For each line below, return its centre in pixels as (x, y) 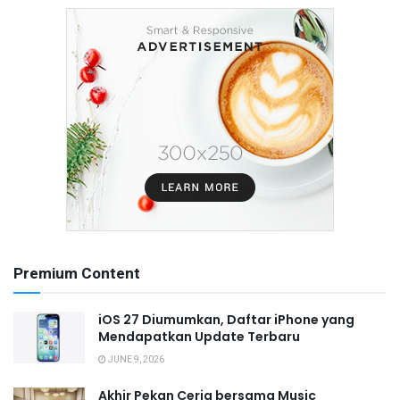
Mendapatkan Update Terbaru (199, 337)
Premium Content (77, 274)
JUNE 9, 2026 (135, 360)
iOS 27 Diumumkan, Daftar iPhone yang (226, 320)
